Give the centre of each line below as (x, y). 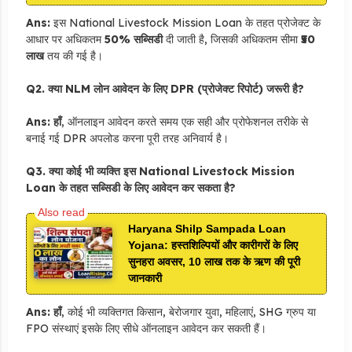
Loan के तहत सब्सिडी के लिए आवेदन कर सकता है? (130, 187)
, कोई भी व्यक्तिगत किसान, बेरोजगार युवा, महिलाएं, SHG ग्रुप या (188, 312)
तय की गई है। (73, 55)
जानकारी (145, 278)
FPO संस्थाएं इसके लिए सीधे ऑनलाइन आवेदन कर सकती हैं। (146, 328)
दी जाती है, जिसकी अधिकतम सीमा (231, 39)
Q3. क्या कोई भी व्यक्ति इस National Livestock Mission (160, 171)
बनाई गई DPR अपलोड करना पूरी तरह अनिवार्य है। (127, 138)
